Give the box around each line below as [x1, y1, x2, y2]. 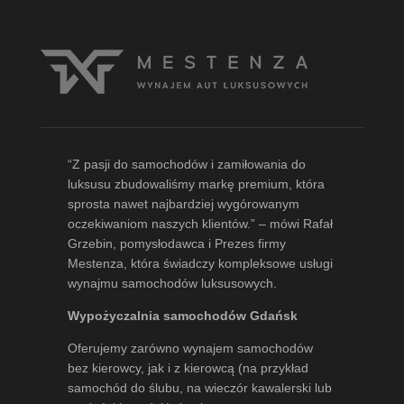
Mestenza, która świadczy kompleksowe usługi [67, 255, 333, 271]
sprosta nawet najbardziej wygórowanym [67, 196, 299, 211]
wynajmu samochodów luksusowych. [67, 275, 277, 290]
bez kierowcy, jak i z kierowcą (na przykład [67, 360, 308, 375]
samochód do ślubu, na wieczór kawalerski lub [67, 380, 332, 395]
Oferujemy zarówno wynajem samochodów [67, 340, 313, 355]
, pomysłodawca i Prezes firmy [112, 235, 286, 251]
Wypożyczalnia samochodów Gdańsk [67, 308, 298, 323]
